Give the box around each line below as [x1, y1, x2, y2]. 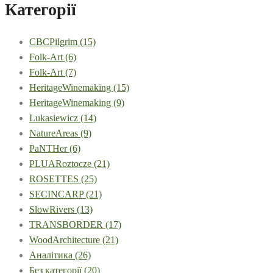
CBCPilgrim [29, 36, 80, 47]
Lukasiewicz [29, 112, 80, 123]
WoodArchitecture [29, 234, 102, 245]
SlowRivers [29, 204, 77, 214]
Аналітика [29, 249, 75, 260]
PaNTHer [29, 143, 69, 154]
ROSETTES [29, 173, 81, 184]
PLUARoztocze [29, 158, 94, 169]
